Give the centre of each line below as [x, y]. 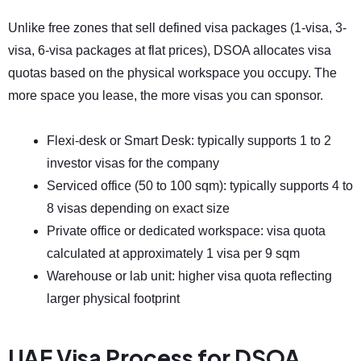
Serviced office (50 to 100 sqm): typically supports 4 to [200, 185]
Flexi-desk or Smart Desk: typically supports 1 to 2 [189, 140]
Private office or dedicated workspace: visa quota [186, 230]
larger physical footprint [113, 298]
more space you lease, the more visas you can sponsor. [166, 95]
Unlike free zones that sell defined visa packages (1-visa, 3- [177, 27]
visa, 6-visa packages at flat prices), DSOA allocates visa [170, 50]
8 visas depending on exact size [138, 208]
